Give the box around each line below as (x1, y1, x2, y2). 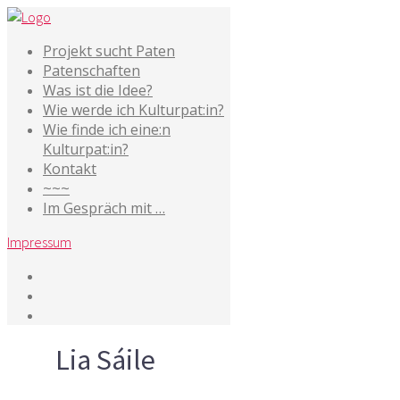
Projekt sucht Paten (43, 41, 175, 61)
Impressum (7, 233, 71, 251)
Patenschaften (43, 61, 140, 80)
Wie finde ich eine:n (43, 120, 171, 139)
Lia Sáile (55, 342, 155, 379)
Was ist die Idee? (43, 80, 153, 100)
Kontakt (43, 159, 96, 179)
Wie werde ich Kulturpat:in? (43, 100, 224, 120)
